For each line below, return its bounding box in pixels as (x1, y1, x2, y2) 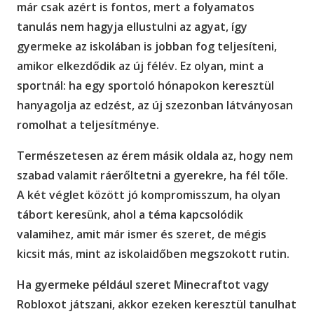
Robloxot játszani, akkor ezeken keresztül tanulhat (17, 296, 296, 312)
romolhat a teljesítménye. (17, 116, 159, 132)
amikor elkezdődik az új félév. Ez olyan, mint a (17, 57, 264, 74)
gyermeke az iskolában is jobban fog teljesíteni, (17, 38, 277, 54)
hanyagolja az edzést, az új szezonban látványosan (17, 97, 293, 113)
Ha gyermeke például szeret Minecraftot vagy (17, 276, 269, 292)
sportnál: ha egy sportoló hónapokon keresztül (17, 77, 274, 93)
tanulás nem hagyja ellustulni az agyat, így (17, 18, 247, 34)
